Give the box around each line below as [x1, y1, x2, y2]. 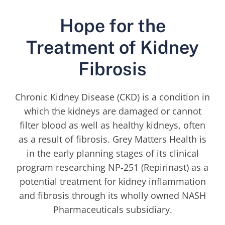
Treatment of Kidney [26, 37, 199, 58]
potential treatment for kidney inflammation [19, 175, 206, 188]
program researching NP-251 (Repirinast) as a [17, 161, 208, 174]
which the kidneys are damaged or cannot [24, 105, 201, 118]
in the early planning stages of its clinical [26, 147, 199, 160]
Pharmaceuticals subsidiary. [53, 203, 172, 216]
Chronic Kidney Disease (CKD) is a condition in [15, 91, 210, 103]
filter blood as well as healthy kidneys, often [20, 119, 205, 132]
